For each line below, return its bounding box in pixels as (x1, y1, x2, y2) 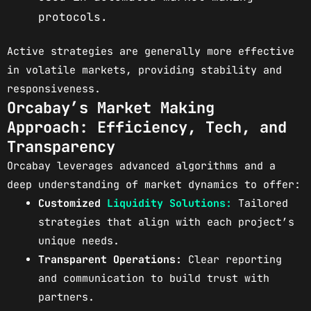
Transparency (7, 137, 115, 158)
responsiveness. (7, 82, 101, 96)
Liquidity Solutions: (107, 196, 232, 211)
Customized (38, 196, 107, 211)
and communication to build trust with (38, 271, 269, 286)
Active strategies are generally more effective (7, 44, 294, 59)
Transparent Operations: (38, 253, 182, 267)
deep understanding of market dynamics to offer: (7, 178, 301, 192)
